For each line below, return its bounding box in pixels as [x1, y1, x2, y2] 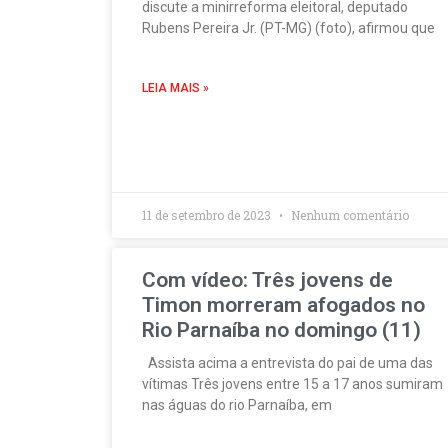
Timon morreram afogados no [142, 293, 425, 317]
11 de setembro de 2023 [142, 207, 274, 223]
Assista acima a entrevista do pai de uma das [142, 355, 433, 371]
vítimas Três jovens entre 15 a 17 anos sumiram [142, 376, 443, 392]
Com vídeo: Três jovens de [142, 268, 393, 292]
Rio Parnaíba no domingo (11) [142, 318, 421, 342]
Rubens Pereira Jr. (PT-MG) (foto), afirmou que [142, 20, 435, 36]
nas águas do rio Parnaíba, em [142, 397, 332, 413]
